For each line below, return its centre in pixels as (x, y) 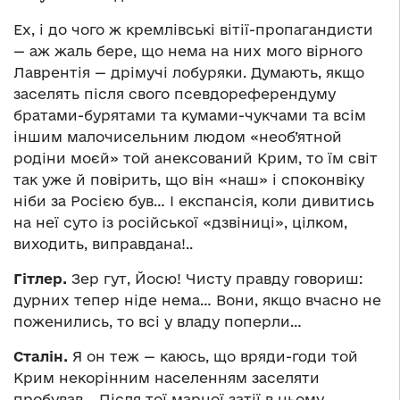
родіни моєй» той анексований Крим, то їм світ (196, 158)
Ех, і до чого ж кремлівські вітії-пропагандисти (193, 30)
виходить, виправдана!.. (103, 244)
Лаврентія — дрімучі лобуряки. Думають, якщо (189, 73)
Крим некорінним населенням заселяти (167, 378)
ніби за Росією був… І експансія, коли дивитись (194, 201)
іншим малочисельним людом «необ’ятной (178, 137)
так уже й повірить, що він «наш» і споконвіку (189, 180)
